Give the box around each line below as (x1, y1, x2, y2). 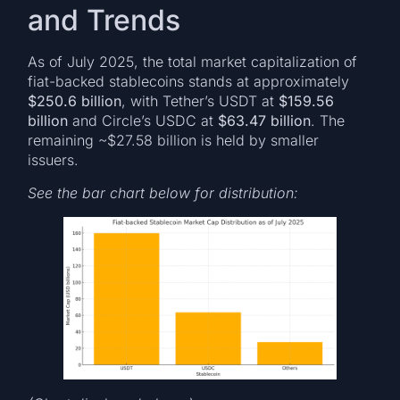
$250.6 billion (28, 92, 122, 111)
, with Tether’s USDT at (121, 92, 279, 111)
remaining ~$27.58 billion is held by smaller (28, 131, 320, 150)
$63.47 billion (218, 112, 312, 130)
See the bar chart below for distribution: (28, 183, 299, 202)
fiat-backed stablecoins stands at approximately (28, 72, 350, 91)
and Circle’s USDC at (68, 112, 219, 130)
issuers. (28, 151, 79, 170)
